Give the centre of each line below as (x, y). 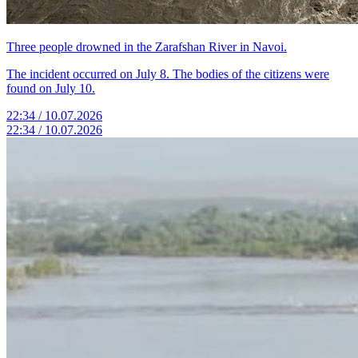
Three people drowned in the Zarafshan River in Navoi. (147, 47)
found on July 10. (51, 88)
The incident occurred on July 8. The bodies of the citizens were (168, 74)
